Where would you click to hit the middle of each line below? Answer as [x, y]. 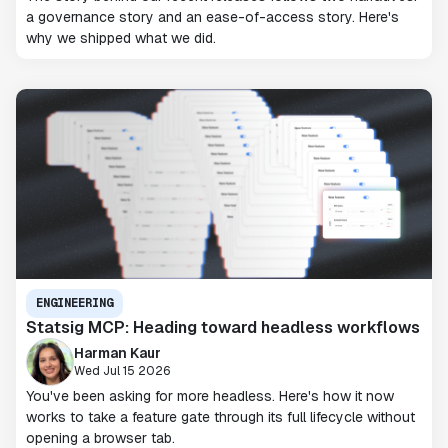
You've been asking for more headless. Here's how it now [210, 396]
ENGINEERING [74, 303]
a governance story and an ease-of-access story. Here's [212, 17]
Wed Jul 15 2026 [122, 370]
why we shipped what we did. [121, 38]
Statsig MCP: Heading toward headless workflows [223, 327]
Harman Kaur [117, 352]
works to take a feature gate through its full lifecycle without [220, 417]
